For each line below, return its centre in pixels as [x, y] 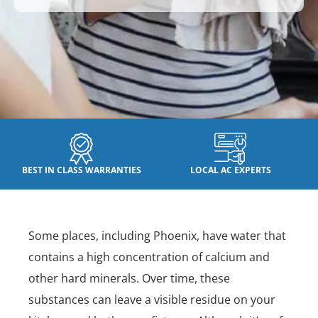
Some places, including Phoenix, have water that [157, 236]
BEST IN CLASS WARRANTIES [81, 170]
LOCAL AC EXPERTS [230, 170]
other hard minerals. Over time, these [129, 278]
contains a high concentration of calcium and [149, 257]
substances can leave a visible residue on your [152, 300]
